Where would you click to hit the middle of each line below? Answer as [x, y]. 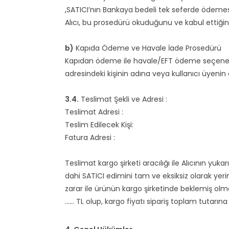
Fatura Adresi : [91, 138]
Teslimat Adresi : [95, 112]
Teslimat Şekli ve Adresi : [123, 99]
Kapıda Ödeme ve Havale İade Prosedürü [147, 48]
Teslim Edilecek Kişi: [100, 125]
